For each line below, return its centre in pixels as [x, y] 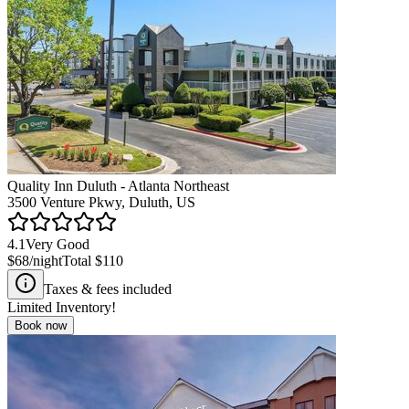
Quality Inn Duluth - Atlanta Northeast [118, 185]
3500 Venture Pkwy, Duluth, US [101, 202]
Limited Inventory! [62, 307]
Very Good [58, 244]
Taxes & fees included [108, 288]
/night [46, 260]
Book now [41, 325]
